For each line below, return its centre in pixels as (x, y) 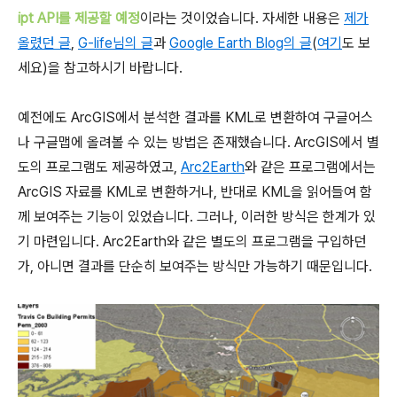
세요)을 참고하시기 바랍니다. (100, 68)
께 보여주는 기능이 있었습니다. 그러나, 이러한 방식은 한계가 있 (197, 217)
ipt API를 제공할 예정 (79, 18)
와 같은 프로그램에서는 (310, 167)
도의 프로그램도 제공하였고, (99, 167)
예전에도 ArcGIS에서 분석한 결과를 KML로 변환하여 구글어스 (195, 117)
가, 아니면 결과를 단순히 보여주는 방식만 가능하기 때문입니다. (195, 266)
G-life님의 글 (116, 43)
